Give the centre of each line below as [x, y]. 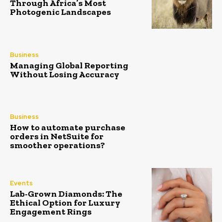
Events [21, 183]
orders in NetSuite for [57, 137]
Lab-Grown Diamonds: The [66, 194]
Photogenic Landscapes [60, 12]
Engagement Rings [51, 212]
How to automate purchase [68, 128]
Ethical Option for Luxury [65, 203]
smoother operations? [57, 145]
